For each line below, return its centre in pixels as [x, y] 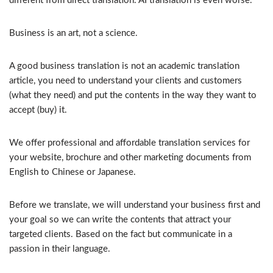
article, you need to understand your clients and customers [126, 81]
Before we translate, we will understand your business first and [135, 205]
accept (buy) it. [38, 110]
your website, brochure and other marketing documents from [130, 158]
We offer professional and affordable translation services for [129, 143]
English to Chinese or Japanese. [73, 172]
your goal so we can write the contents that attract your [120, 220]
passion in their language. [60, 249]
